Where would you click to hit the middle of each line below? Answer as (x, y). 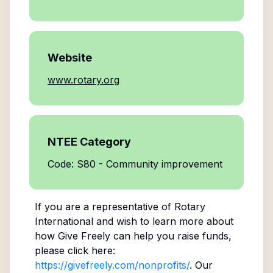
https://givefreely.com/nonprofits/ (112, 265)
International (64, 221)
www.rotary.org (83, 80)
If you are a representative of (104, 207)
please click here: (75, 250)
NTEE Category (89, 142)
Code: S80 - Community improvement (135, 164)
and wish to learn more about (163, 221)
